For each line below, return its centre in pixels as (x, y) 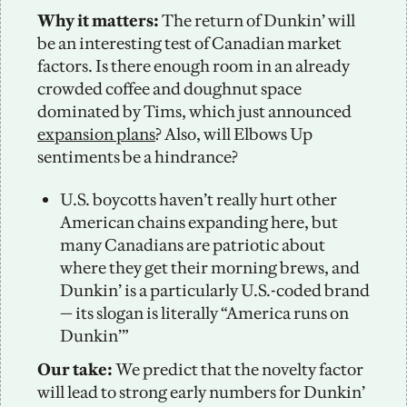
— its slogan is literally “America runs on (204, 313)
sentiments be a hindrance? (138, 156)
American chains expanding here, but (199, 222)
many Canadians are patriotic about (193, 244)
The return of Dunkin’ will (258, 20)
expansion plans (96, 134)
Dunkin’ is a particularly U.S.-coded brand (215, 290)
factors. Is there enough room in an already (194, 65)
